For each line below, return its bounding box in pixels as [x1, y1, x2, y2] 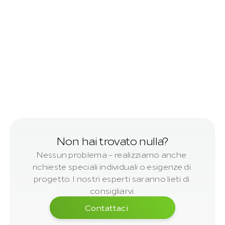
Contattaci [85, 201, 128, 213]
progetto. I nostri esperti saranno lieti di [33, 173, 190, 184]
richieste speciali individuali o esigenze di [32, 161, 191, 172]
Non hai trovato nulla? [57, 133, 168, 148]
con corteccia [32, 105, 79, 115]
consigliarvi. [89, 185, 136, 196]
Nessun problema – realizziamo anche [37, 149, 187, 160]
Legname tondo [18, 88, 97, 102]
